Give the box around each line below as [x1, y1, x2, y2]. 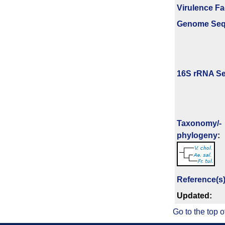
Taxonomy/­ [177, 119, 221, 128]
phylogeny [177, 131, 217, 140]
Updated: [177, 191, 212, 200]
